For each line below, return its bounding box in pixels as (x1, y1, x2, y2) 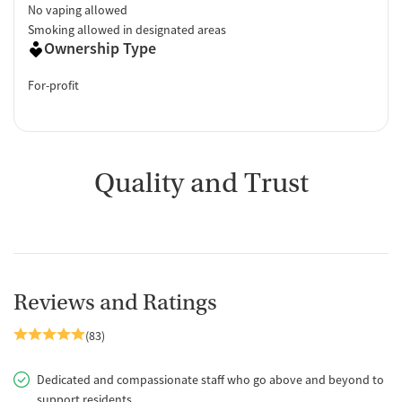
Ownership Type (44, 37, 156, 58)
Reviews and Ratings (13, 289, 217, 316)
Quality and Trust (93, 166, 309, 199)
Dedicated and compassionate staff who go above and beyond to (37, 371, 384, 388)
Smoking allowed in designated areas (28, 21, 226, 38)
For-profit (28, 76, 79, 93)
